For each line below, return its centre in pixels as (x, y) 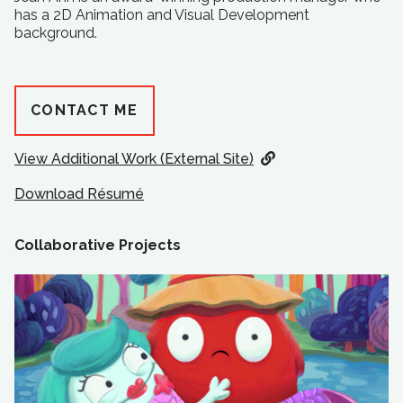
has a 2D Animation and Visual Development (162, 15)
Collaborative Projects (98, 246)
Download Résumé (79, 194)
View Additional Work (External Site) (134, 159)
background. (56, 33)
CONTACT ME (84, 110)
